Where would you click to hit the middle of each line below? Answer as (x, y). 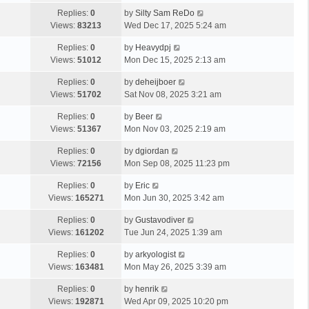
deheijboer (156, 82)
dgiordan (152, 151)
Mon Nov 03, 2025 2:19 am (175, 129)
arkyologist (156, 254)
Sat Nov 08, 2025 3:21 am (173, 94)
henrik (147, 289)
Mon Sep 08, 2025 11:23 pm (177, 163)
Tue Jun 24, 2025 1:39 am (173, 232)
